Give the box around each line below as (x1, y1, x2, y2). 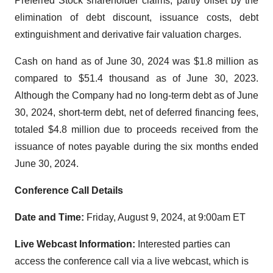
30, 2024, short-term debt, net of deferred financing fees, (15, 107, 258, 118)
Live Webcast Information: (15, 238, 135, 249)
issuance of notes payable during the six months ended (15, 141, 258, 152)
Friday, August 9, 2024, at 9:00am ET (84, 211, 246, 222)
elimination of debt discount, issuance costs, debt (15, 12, 258, 23)
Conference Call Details (15, 185, 123, 196)
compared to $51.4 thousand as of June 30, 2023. (15, 73, 258, 83)
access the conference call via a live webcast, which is (15, 255, 249, 266)
